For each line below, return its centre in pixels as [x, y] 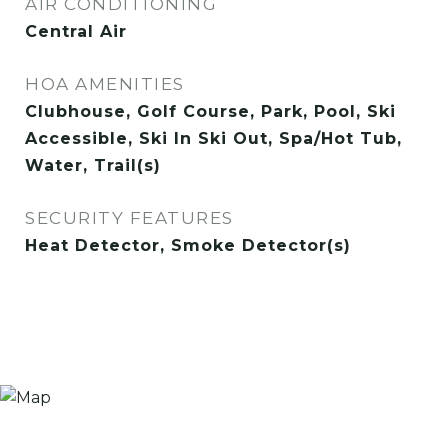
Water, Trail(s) [93, 165]
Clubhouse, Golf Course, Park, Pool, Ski [210, 111]
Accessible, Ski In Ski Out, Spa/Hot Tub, [213, 138]
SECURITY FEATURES [129, 218]
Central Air [76, 31]
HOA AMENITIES [105, 84]
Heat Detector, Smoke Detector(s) [188, 245]
